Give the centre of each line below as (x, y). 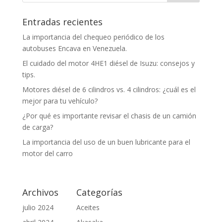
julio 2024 (38, 207)
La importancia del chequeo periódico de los (93, 37)
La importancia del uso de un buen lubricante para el (106, 142)
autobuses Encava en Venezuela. (74, 48)
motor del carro (47, 153)
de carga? (37, 127)
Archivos (40, 192)
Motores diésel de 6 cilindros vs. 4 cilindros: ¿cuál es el (109, 89)
